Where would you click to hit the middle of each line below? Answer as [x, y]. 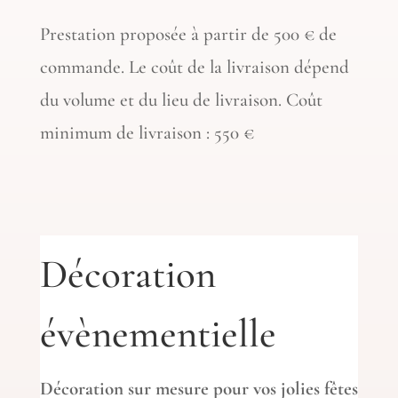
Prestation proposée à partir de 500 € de [188, 34]
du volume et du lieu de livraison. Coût [181, 99]
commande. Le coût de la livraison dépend [194, 67]
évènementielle [158, 333]
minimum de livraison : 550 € [147, 132]
